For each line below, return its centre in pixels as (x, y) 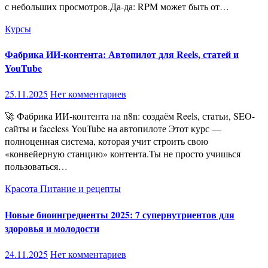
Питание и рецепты (80, 188)
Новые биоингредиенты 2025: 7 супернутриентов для (120, 214)
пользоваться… (36, 166)
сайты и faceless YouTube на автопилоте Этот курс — (113, 129)
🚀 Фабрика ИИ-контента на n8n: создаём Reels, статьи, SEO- (10, 116)
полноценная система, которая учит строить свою (106, 141)
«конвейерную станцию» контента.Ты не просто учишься (123, 154)
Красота (22, 188)
